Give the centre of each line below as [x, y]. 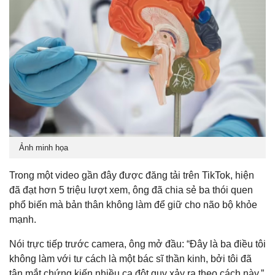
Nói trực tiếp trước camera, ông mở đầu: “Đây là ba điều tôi [137, 244]
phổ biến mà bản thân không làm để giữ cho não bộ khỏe [133, 204]
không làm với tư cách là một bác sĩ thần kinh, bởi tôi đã [130, 258]
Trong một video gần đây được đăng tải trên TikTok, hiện [132, 175]
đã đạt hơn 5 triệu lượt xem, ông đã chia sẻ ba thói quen [131, 190]
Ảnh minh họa [44, 147]
